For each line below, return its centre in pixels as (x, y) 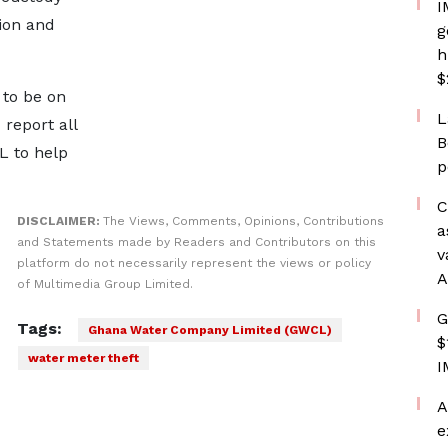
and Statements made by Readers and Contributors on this (196, 242)
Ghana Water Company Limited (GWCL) (209, 330)
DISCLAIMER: (59, 221)
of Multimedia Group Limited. (104, 284)
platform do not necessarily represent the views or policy (193, 263)
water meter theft (83, 358)
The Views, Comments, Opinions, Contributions (243, 221)
